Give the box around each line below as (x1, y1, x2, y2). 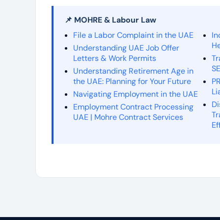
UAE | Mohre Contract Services (73, 111, 183, 122)
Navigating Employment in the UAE (73, 88, 198, 99)
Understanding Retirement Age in (73, 65, 193, 76)
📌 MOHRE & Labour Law (64, 14, 156, 25)
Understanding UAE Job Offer (73, 42, 179, 53)
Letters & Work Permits (73, 53, 156, 63)
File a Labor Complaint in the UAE (73, 29, 193, 40)
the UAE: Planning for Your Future (73, 76, 191, 86)
